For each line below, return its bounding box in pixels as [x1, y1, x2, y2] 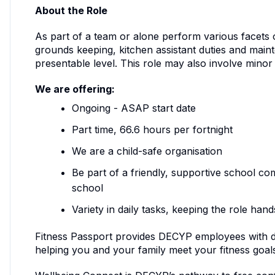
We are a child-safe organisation [72, 144, 222, 157]
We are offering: [35, 82, 115, 95]
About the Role [35, 4, 107, 17]
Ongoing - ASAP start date [72, 101, 196, 114]
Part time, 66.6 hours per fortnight [72, 123, 233, 136]
